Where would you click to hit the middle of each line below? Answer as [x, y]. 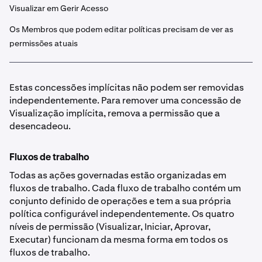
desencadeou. [40, 126]
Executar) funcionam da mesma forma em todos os [119, 239]
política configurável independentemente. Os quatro [122, 214]
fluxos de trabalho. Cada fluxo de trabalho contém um [125, 188]
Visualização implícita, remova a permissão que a [115, 113]
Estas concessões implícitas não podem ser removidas [127, 87]
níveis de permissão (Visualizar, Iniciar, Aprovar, [110, 227]
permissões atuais [44, 43]
